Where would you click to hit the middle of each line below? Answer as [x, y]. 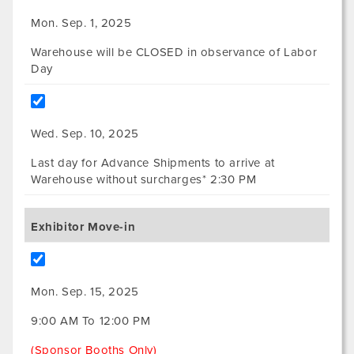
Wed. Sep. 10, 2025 [85, 134]
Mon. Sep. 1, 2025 [81, 23]
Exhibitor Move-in [83, 227]
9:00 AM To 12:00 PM [91, 321]
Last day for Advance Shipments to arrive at [153, 163]
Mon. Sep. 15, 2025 [85, 292]
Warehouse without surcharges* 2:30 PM [144, 180]
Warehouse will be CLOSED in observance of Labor [174, 53]
